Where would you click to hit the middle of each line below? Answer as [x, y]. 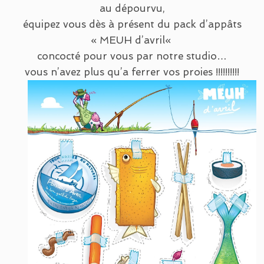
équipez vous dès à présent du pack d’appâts [132, 24]
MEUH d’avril [132, 40]
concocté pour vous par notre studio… [132, 56]
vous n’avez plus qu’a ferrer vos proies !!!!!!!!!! [132, 72]
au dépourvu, [132, 8]
